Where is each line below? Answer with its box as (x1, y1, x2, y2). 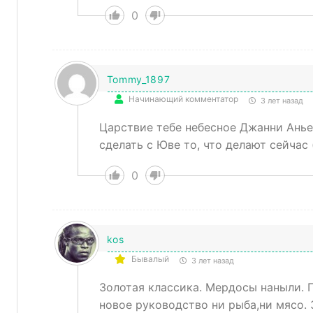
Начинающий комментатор (128, 94, 238, 104)
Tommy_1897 (106, 73, 170, 85)
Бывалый (131, 254, 169, 264)
